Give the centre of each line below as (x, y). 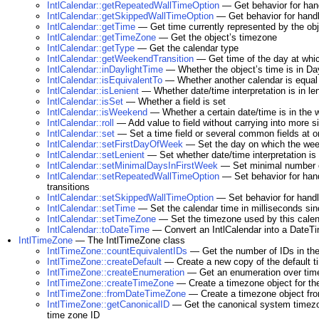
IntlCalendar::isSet (85, 101)
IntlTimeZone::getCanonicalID (108, 304)
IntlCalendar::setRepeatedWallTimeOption (133, 176)
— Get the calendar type (187, 48)
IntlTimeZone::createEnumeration (116, 272)
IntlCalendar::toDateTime (98, 230)
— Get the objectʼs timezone (216, 37)
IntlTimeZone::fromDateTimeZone (116, 294)
